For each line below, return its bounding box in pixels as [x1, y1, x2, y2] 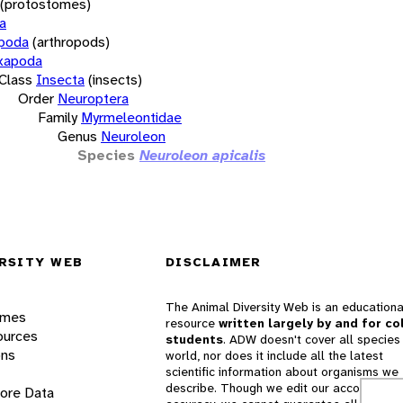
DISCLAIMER [166, 254, 262, 271]
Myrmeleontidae [81, 107, 182, 127]
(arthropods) [32, 31, 110, 51]
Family [38, 107, 77, 127]
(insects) [88, 69, 142, 89]
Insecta [36, 69, 85, 89]
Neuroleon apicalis [139, 145, 265, 165]
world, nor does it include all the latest [166, 347, 383, 364]
